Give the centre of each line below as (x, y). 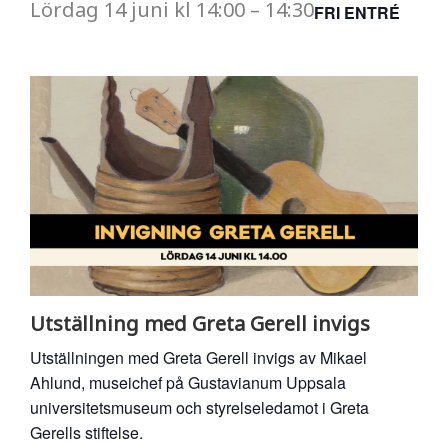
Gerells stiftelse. (86, 432)
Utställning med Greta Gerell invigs (200, 323)
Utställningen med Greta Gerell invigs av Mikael (198, 357)
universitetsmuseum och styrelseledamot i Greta (199, 407)
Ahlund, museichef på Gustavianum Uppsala (188, 382)
